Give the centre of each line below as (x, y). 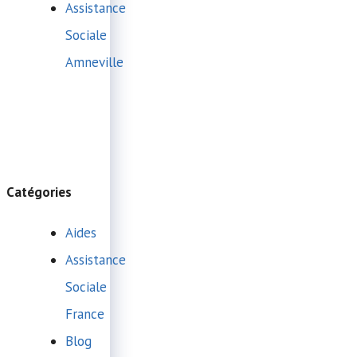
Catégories (39, 192)
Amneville (94, 62)
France (85, 314)
